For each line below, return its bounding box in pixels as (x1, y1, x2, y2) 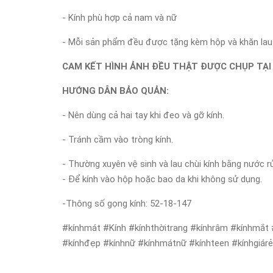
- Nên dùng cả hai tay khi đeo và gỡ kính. (62, 110, 224, 121)
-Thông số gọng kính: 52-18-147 (62, 198, 191, 209)
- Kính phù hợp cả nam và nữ (62, 12, 177, 23)
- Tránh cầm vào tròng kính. (62, 134, 173, 145)
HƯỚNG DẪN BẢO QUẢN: (62, 85, 169, 96)
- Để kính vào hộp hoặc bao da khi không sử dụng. (62, 174, 262, 185)
